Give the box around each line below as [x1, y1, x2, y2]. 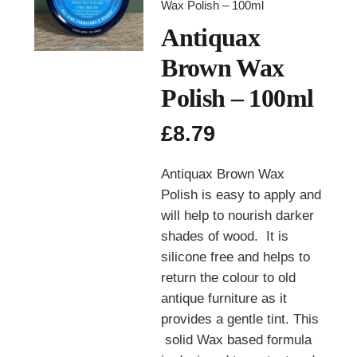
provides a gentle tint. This [161, 312, 320, 328]
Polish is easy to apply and [161, 187, 322, 203]
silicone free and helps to [161, 249, 311, 265]
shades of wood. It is [161, 229, 289, 245]
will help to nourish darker [161, 208, 315, 224]
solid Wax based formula [161, 332, 312, 348]
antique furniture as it [161, 291, 288, 307]
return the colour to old [161, 270, 296, 286]
